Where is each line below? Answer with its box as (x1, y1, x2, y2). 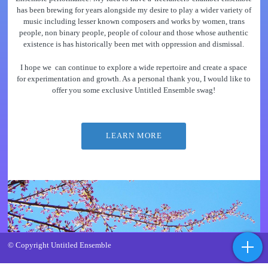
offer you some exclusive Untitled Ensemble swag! (52, 86, 216, 95)
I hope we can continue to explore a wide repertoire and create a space (20, 63, 248, 72)
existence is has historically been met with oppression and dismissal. (23, 40, 245, 49)
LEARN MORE (105, 132, 162, 141)
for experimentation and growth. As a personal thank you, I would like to (17, 74, 251, 83)
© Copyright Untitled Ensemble (7, 241, 111, 250)
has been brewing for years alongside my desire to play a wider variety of (16, 6, 251, 15)
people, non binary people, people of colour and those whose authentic (19, 29, 249, 38)
